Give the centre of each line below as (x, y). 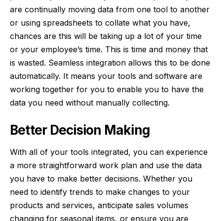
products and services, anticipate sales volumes (99, 205)
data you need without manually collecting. (90, 102)
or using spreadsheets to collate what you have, (100, 22)
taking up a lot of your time (151, 36)
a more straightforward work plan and (83, 166)
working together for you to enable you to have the (107, 89)
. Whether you (166, 179)
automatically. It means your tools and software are (106, 76)
